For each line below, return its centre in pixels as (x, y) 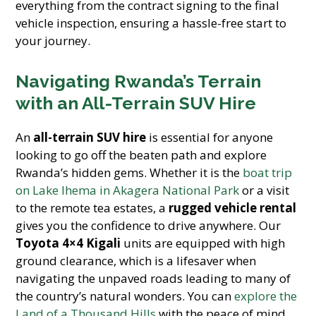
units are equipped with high (203, 243)
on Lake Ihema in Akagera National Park (128, 190)
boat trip (268, 172)
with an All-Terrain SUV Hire (136, 103)
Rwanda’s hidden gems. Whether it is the (129, 172)
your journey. (53, 41)
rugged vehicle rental (233, 208)
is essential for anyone (210, 137)
